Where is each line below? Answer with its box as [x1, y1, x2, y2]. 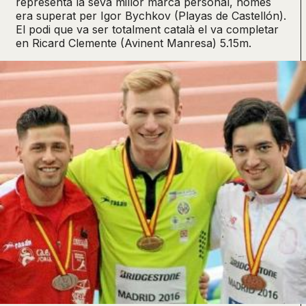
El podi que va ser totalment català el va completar [16, 22, 279, 36]
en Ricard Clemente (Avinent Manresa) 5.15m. [16, 36, 251, 50]
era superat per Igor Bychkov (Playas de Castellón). [16, 8, 286, 23]
